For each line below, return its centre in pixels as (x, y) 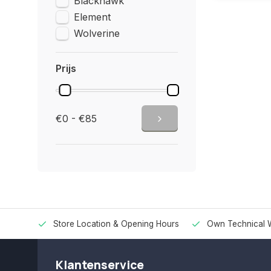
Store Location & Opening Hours (116, 224)
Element (92, 17)
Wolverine (97, 33)
